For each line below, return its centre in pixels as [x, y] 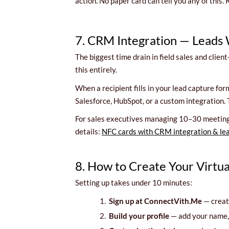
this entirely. [96, 70]
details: [88, 132]
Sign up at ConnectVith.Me [155, 201]
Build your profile [139, 215]
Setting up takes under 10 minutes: [134, 183]
